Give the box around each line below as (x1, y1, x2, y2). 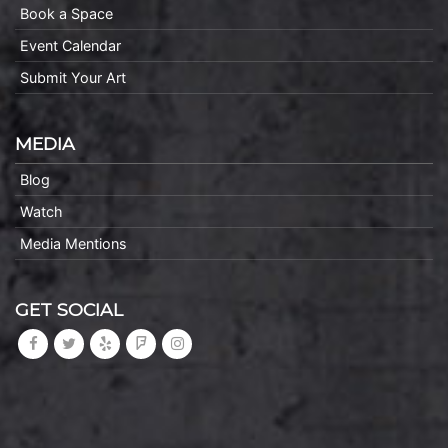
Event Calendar (20, 37, 121, 54)
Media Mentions (20, 235, 127, 252)
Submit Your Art (20, 69, 126, 86)
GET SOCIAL (15, 299, 123, 320)
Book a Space (20, 5, 113, 22)
